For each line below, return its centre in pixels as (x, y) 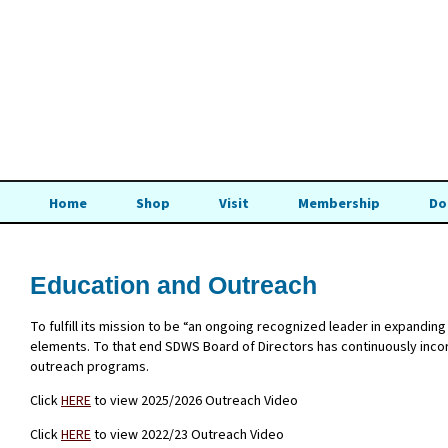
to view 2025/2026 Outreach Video (194, 400)
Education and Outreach (173, 284)
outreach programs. (89, 366)
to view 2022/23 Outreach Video (187, 434)
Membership (338, 204)
